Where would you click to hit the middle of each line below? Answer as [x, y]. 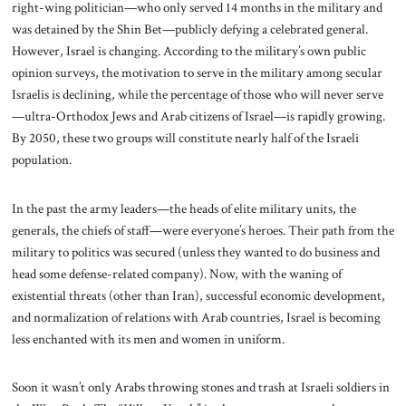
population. [41, 159]
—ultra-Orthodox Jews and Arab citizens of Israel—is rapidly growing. [198, 116]
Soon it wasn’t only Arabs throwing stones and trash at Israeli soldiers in [200, 387]
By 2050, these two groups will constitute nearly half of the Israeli [185, 137]
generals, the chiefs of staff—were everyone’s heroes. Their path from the [203, 230]
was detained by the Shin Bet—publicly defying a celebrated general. [189, 29]
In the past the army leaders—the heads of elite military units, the [184, 208]
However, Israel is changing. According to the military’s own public [188, 50]
